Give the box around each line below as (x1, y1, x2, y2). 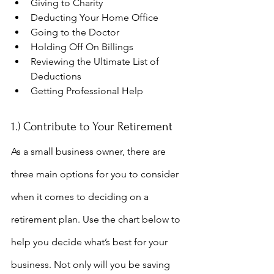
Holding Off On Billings (31, 41, 133, 53)
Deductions (31, 70, 81, 82)
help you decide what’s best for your (11, 236, 170, 248)
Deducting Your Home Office (31, 12, 158, 23)
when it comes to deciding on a (11, 191, 151, 202)
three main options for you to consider (11, 168, 181, 180)
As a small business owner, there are (11, 146, 168, 157)
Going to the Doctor (31, 26, 119, 38)
